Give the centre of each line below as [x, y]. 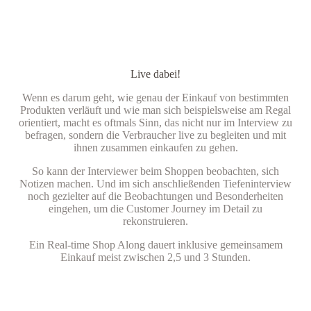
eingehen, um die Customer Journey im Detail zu [155, 208]
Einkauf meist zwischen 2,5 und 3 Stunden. [155, 257]
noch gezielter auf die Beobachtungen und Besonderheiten [155, 196]
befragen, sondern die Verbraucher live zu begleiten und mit [155, 135]
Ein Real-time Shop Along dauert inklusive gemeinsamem [155, 244]
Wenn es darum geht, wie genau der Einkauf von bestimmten [155, 97]
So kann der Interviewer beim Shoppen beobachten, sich [155, 171]
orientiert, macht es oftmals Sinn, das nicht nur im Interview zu [155, 122]
